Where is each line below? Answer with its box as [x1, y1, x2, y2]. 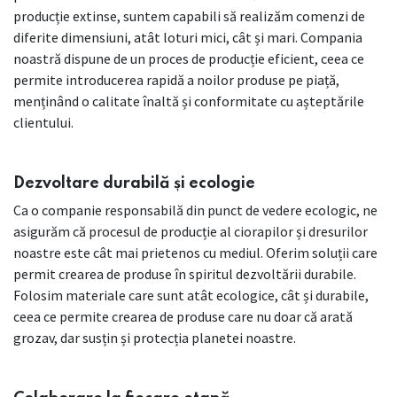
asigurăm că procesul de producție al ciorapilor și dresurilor [13, 222, 368, 241]
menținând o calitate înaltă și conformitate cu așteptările [13, 92, 364, 111]
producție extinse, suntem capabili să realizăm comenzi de [13, 7, 365, 26]
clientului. [13, 113, 74, 132]
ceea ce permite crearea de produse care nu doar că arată [13, 307, 353, 326]
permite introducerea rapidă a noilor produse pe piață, [13, 71, 339, 90]
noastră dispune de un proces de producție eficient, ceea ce [13, 50, 364, 68]
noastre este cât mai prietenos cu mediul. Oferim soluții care [13, 244, 378, 262]
